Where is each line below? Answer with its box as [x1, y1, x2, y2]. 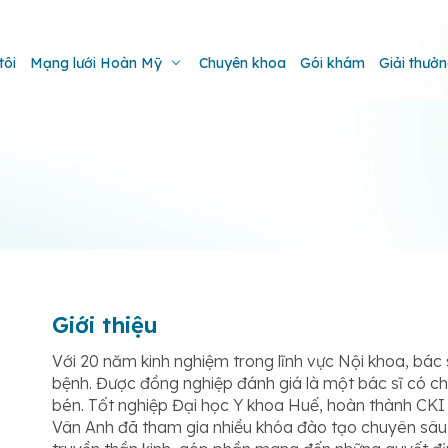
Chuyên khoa [199, 54, 286, 72]
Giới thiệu [52, 311, 158, 339]
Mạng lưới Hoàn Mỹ [30, 54, 162, 72]
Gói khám [300, 54, 365, 72]
